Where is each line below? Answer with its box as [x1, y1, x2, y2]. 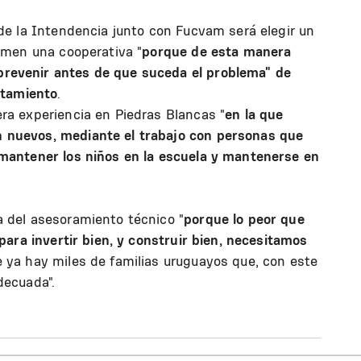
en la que [225, 105, 284, 122]
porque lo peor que [184, 210, 305, 227]
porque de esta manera [142, 42, 292, 60]
